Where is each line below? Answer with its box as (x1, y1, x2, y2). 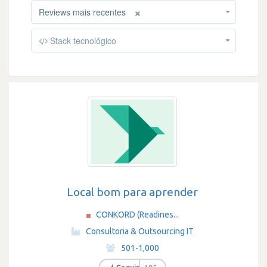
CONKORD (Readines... (95, 210, 179, 219)
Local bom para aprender (67, 185, 198, 198)
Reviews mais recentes (39, 6, 126, 18)
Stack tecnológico (48, 35, 116, 46)
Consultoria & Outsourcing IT (85, 226, 194, 236)
